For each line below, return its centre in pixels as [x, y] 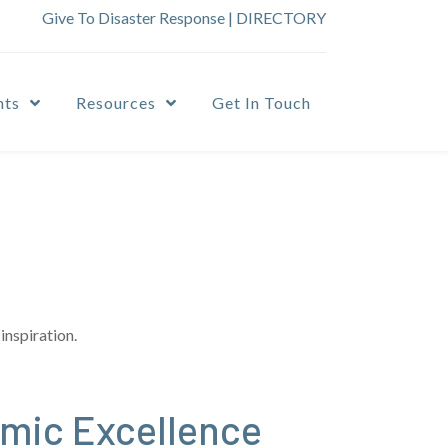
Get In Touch [261, 103]
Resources [116, 103]
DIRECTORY [281, 17]
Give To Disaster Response [133, 17]
